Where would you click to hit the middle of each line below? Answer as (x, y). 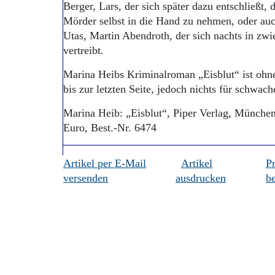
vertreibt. (83, 50)
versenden (86, 178)
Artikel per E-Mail (105, 163)
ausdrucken (201, 178)
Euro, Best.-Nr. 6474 (110, 128)
